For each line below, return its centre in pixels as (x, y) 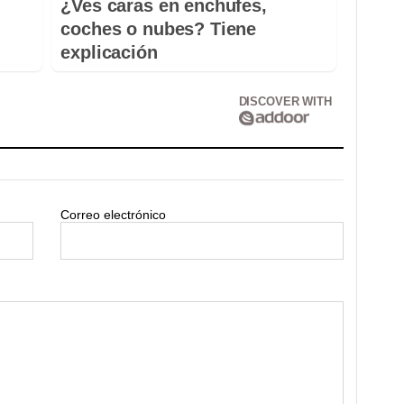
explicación (109, 52)
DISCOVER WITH (285, 101)
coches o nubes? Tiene (159, 28)
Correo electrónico (114, 214)
